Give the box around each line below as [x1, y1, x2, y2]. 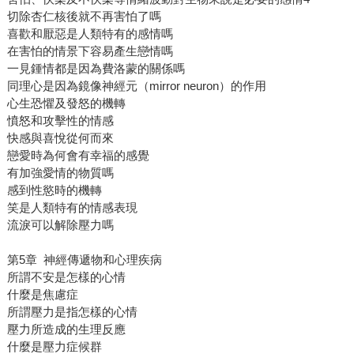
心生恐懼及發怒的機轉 [6, 96, 126, 111]
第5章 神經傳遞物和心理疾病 [6, 253, 162, 267]
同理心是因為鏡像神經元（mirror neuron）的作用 [6, 79, 266, 93]
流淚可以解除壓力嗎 [6, 218, 114, 232]
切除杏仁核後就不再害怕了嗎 [6, 9, 161, 24]
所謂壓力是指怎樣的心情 [6, 305, 137, 319]
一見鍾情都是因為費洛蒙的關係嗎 [6, 62, 185, 76]
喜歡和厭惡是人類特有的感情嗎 [6, 27, 173, 41]
